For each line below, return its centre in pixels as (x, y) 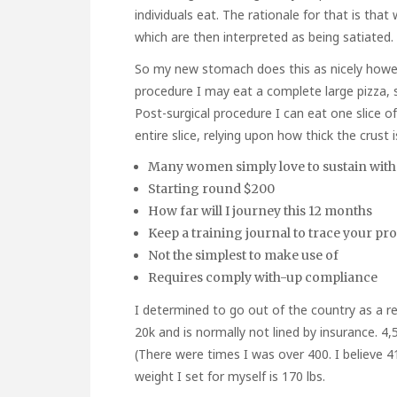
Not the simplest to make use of (243, 255)
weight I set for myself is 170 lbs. (230, 377)
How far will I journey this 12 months (260, 210)
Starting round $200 (211, 188)
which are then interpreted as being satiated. (264, 36)
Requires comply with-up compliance (263, 277)
